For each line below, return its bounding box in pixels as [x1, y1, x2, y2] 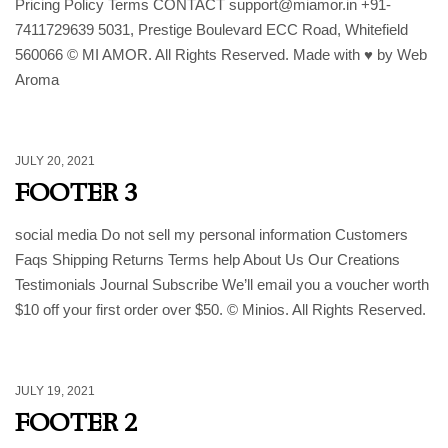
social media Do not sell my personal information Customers [15, 226, 408, 244]
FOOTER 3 [15, 175, 138, 210]
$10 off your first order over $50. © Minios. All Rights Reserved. [15, 301, 426, 319]
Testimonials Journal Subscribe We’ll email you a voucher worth [15, 276, 429, 294]
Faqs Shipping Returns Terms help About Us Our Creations [15, 251, 400, 269]
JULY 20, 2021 [15, 154, 95, 169]
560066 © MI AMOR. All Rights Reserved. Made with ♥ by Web [15, 46, 427, 64]
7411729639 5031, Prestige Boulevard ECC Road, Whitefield [15, 21, 408, 39]
